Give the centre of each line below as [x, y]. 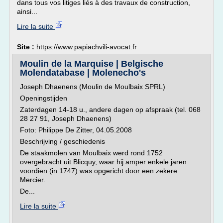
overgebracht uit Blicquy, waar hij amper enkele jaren [103, 162]
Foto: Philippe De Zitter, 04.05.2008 [78, 130]
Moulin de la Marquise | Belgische [92, 64]
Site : [27, 47]
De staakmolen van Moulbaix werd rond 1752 [91, 153]
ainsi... [27, 11]
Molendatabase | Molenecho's [83, 73]
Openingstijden [44, 98]
